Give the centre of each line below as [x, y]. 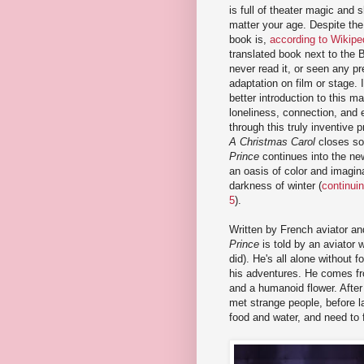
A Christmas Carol [272, 141]
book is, [249, 39]
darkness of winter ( [275, 185]
